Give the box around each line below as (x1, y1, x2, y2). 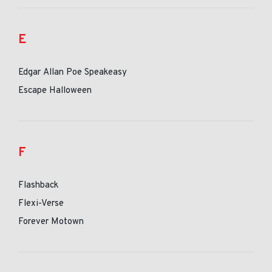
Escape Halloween (18, 85, 92, 97)
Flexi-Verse (18, 198, 64, 209)
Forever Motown (18, 216, 84, 228)
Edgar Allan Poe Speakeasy (18, 67, 127, 78)
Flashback (18, 180, 58, 191)
